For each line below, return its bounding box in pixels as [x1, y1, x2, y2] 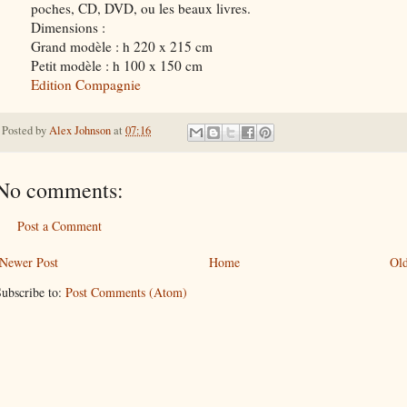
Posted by [2, 123, 49, 139]
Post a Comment [17, 216, 102, 234]
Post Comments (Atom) [65, 283, 187, 301]
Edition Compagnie [31, 75, 141, 94]
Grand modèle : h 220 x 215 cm [31, 37, 213, 56]
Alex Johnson [49, 123, 111, 139]
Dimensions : [31, 18, 105, 37]
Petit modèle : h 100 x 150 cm [31, 56, 203, 75]
